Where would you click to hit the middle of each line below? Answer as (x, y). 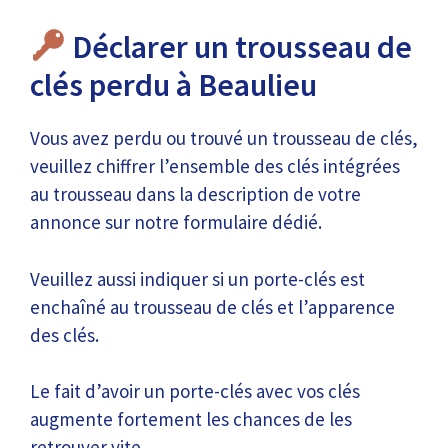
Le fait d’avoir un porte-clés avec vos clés (195, 391)
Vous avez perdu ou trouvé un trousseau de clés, (224, 138)
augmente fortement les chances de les (191, 419)
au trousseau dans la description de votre (195, 194)
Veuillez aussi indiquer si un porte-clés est (197, 278)
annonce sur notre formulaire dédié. (176, 222)
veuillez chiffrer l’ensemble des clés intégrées (215, 166)
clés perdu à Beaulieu (173, 85)
